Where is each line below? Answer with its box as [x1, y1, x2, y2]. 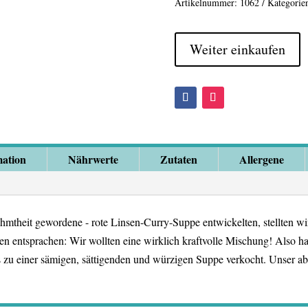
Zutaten [160, 151, 198, 168]
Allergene [239, 151, 285, 168]
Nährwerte [68, 151, 119, 168]
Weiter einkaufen [189, 39, 285, 58]
